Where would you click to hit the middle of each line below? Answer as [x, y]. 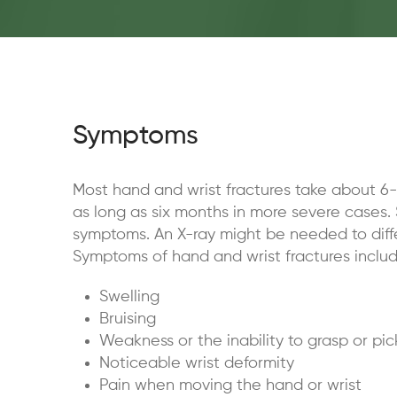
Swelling [129, 297]
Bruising [128, 319]
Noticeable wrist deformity [197, 363]
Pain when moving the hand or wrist [230, 385]
